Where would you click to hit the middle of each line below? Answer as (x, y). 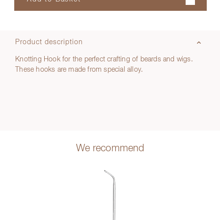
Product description (49, 42)
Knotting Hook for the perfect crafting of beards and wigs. (104, 59)
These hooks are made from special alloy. (79, 70)
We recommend (110, 148)
